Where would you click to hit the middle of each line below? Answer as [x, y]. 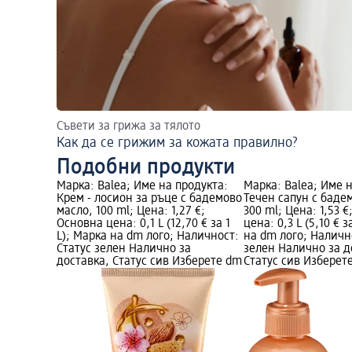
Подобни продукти [146, 168]
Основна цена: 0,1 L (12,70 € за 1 [143, 224]
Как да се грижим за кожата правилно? [177, 143]
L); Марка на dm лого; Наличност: [148, 237]
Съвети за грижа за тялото [128, 127]
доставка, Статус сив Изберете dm [149, 262]
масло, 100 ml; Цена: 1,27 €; [131, 212]
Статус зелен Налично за [124, 249]
